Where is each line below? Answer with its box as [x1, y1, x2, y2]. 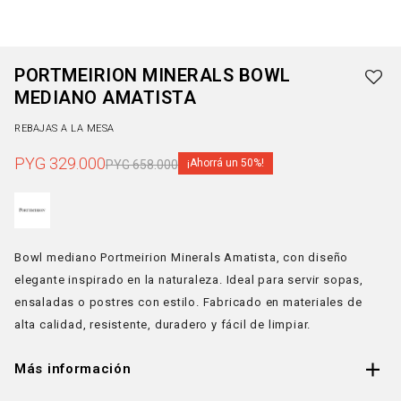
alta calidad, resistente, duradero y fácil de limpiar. [14, 318, 311, 331]
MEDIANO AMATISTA [14, 87, 196, 108]
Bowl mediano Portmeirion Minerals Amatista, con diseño [14, 251, 349, 264]
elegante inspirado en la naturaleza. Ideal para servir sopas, [14, 273, 363, 286]
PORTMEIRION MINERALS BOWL [14, 64, 291, 86]
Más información [14, 361, 132, 377]
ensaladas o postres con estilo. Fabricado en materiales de [14, 295, 363, 309]
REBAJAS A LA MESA [14, 123, 115, 134]
